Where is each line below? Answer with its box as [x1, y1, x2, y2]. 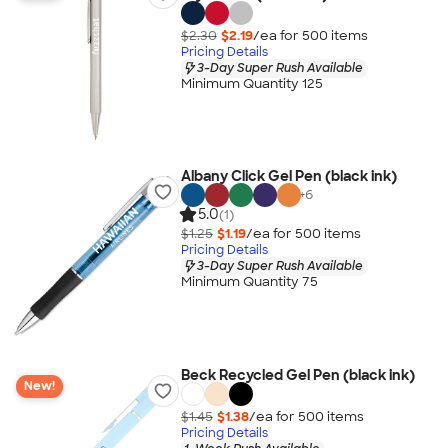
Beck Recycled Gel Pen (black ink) [180, 366, 415, 384]
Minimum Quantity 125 [180, 75, 323, 93]
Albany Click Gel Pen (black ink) [180, 167, 397, 185]
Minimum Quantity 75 [180, 273, 318, 291]
